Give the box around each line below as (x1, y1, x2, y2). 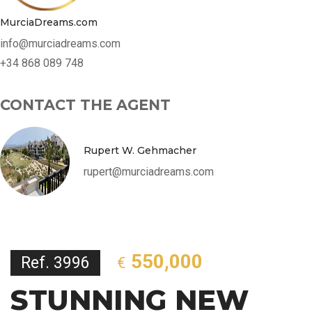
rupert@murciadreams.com (84, 164, 214, 178)
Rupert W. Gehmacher (84, 143, 196, 157)
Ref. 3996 (21, 253, 90, 272)
